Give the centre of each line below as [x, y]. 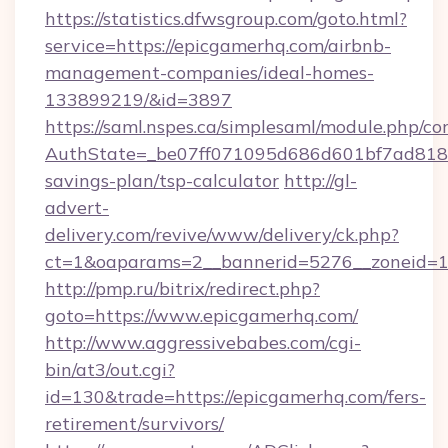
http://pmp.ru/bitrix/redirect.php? [182, 288]
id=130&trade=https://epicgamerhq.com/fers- [235, 396]
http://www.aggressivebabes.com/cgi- [203, 342]
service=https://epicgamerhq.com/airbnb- [218, 45]
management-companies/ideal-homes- [209, 72]
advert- [77, 207]
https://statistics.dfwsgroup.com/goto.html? [226, 18]
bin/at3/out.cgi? [110, 369]
